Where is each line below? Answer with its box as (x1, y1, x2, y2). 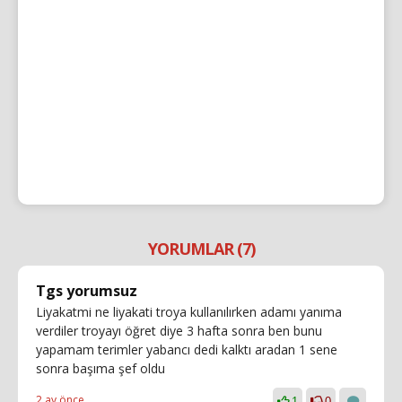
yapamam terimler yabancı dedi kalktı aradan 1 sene (36, 340, 337, 358)
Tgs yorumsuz (36, 280, 137, 301)
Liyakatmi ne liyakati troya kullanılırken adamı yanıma (36, 302, 342, 320)
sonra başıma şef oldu (36, 359, 165, 377)
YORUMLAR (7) (147, 237, 255, 259)
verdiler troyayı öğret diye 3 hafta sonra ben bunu (36, 321, 322, 339)
